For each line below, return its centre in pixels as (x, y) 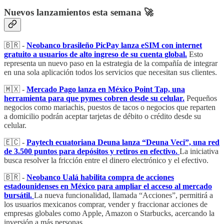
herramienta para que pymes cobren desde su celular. (94, 98)
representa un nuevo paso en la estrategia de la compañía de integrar (111, 63)
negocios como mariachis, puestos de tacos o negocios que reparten (110, 107)
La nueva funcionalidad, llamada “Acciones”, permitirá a (123, 195)
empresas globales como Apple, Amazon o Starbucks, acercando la (109, 213)
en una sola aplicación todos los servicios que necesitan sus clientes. (110, 72)
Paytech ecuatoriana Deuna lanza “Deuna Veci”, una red (123, 142)
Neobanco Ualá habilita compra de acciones (100, 177)
